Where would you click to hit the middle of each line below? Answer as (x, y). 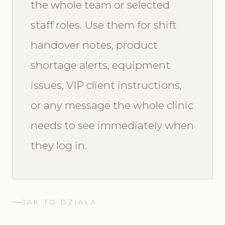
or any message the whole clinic (112, 105)
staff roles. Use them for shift (104, 25)
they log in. (59, 145)
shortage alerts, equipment (100, 65)
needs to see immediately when (112, 125)
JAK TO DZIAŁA (60, 202)
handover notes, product (94, 45)
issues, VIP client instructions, (106, 85)
